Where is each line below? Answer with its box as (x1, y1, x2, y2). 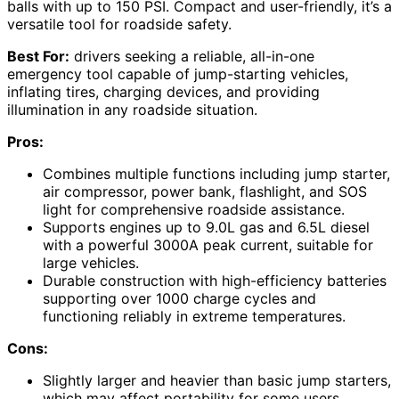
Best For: (7, 46, 69, 65)
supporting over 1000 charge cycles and (43, 289, 316, 307)
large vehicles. (43, 253, 139, 272)
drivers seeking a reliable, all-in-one (69, 46, 314, 65)
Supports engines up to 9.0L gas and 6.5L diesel (43, 217, 370, 236)
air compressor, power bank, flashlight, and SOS (43, 182, 367, 200)
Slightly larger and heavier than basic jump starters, (43, 370, 391, 389)
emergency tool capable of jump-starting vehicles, (7, 64, 348, 83)
